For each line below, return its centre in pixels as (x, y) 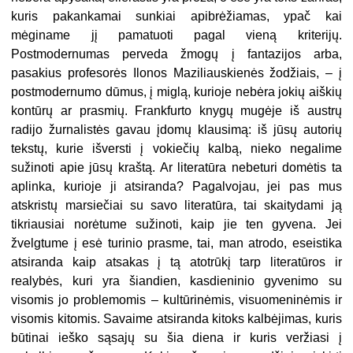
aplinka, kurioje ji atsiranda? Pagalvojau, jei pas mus (176, 187)
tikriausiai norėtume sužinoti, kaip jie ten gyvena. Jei (176, 225)
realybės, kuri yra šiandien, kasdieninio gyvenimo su (176, 281)
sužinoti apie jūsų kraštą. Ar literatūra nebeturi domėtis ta (176, 168)
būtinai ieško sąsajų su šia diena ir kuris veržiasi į (176, 338)
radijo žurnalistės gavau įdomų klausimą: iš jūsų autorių (176, 130)
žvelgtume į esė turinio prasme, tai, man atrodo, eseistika (176, 243)
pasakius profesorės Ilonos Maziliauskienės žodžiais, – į (176, 73)
